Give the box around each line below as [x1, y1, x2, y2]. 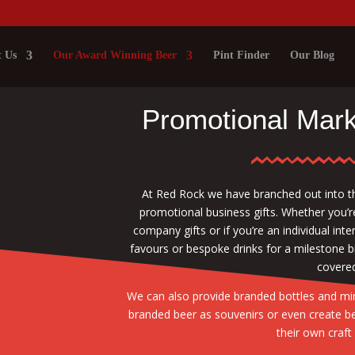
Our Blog [290, 49, 334, 61]
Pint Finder [213, 49, 269, 61]
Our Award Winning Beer [53, 49, 177, 61]
